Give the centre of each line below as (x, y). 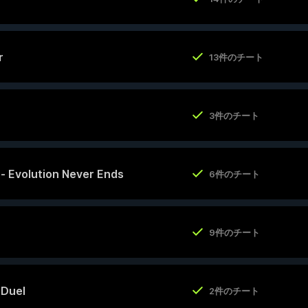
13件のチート (236, 57)
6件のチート (234, 174)
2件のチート (234, 290)
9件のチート (234, 232)
